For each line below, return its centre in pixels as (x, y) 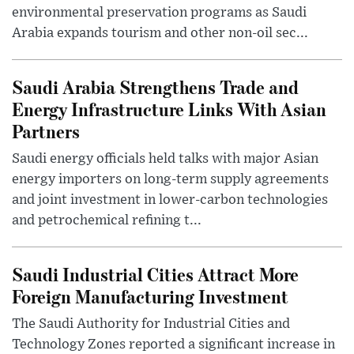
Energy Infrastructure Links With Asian (169, 108)
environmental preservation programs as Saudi (159, 12)
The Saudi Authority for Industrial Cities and (151, 324)
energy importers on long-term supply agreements (170, 179)
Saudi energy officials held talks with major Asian (165, 158)
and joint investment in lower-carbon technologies (170, 200)
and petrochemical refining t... (107, 220)
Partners (46, 130)
